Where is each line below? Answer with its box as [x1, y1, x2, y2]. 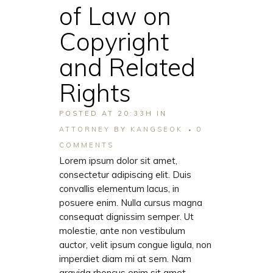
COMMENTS [59, 141, 114, 150]
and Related [59, 52, 196, 83]
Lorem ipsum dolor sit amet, [59, 155, 177, 167]
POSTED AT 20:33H [59, 109, 153, 118]
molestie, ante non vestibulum [59, 225, 185, 237]
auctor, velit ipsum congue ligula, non [59, 239, 211, 251]
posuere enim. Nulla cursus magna [59, 197, 202, 209]
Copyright [59, 26, 169, 57]
